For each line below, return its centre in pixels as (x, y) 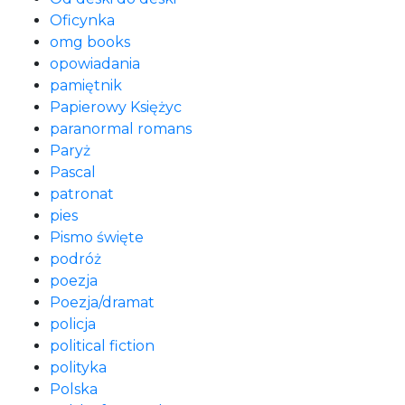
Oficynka (82, 20)
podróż (75, 259)
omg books (90, 42)
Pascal (73, 172)
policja (73, 324)
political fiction (102, 346)
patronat (82, 194)
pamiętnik (86, 85)
